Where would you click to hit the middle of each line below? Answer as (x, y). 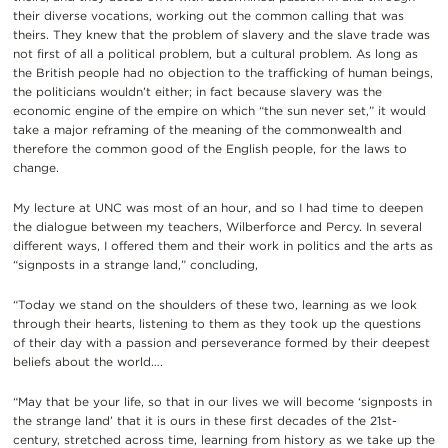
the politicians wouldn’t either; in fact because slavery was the (197, 91)
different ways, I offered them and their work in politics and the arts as (222, 245)
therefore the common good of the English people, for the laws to (209, 148)
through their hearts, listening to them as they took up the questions (216, 323)
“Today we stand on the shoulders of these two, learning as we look (214, 304)
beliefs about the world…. (87, 361)
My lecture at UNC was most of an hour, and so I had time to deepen (217, 207)
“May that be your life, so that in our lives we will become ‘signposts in (222, 401)
